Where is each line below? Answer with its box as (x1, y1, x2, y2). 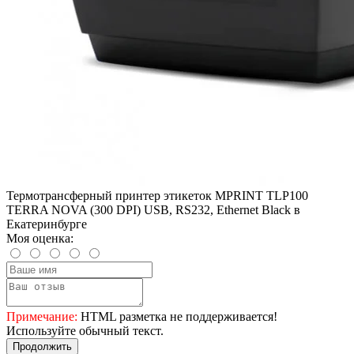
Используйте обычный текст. (6, 323, 164, 337)
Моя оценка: (6, 231, 73, 245)
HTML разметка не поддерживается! (77, 309, 277, 323)
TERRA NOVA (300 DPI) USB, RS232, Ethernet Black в (6, 202, 300, 217)
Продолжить (13, 340, 72, 352)
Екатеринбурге (6, 217, 87, 231)
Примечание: (6, 309, 77, 323)
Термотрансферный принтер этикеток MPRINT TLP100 (6, 188, 308, 202)
